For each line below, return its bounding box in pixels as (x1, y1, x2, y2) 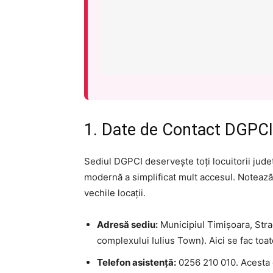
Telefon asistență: (97, 256, 176, 268)
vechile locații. (84, 186, 146, 199)
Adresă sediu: (97, 218, 158, 230)
